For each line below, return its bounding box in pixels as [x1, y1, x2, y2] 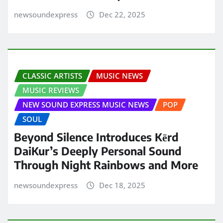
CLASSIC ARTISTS [22, 70, 82, 81]
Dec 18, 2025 [99, 180, 145, 191]
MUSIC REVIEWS [22, 85, 79, 95]
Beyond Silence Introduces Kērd [14, 130, 179, 144]
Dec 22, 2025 [99, 9, 145, 20]
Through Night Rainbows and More [14, 158, 198, 172]
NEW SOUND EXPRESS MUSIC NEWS [22, 99, 149, 110]
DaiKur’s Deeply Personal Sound [14, 144, 182, 158]
